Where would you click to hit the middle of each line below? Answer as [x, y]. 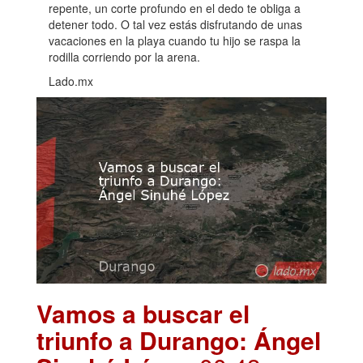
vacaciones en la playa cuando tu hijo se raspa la [175, 40]
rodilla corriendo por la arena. [124, 56]
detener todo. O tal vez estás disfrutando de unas [175, 24]
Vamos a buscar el [143, 314]
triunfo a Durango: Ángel [179, 340]
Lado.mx [71, 81]
